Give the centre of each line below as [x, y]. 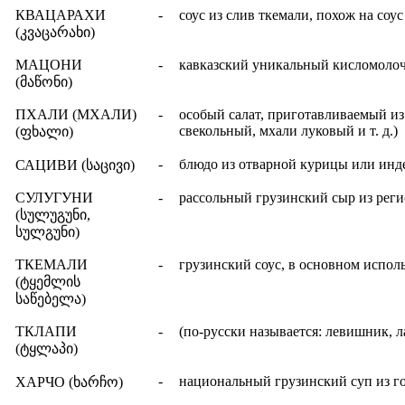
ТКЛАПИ [46, 331]
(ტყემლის [48, 281]
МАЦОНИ [49, 64]
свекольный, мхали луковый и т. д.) [288, 130]
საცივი [108, 165]
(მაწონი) [44, 81]
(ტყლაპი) [47, 348]
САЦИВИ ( [51, 165]
